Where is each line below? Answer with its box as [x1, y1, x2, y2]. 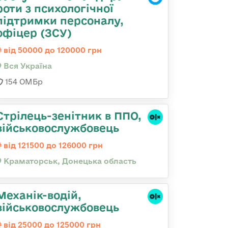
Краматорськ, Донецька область [2, 157, 136, 165]
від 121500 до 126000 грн [2, 141, 103, 150]
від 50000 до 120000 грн [2, 46, 102, 54]
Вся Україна [2, 62, 52, 70]
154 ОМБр [3, 77, 43, 86]
